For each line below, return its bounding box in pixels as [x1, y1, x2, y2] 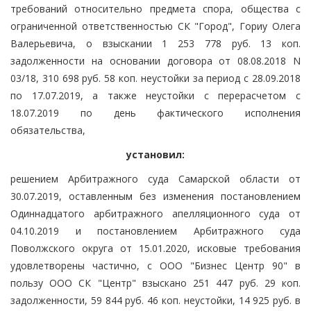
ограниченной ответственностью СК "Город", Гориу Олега [10, 19, 301, 33]
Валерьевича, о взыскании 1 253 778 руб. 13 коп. [10, 36, 301, 50]
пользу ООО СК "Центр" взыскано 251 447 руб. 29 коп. [10, 276, 301, 289]
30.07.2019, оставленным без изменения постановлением [10, 189, 301, 203]
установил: [126, 147, 185, 161]
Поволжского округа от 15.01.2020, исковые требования [10, 241, 301, 255]
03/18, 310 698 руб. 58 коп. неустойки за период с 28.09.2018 [10, 71, 301, 85]
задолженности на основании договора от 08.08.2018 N [10, 53, 301, 67]
